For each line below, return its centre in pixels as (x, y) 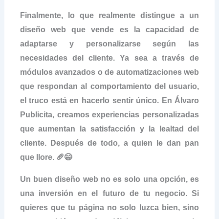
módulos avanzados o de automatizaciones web (109, 72)
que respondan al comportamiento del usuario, (109, 86)
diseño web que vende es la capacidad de (109, 29)
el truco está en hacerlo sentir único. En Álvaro (109, 100)
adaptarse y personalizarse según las (109, 44)
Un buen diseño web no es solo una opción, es (109, 179)
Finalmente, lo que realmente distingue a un (109, 15)
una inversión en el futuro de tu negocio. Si (109, 193)
